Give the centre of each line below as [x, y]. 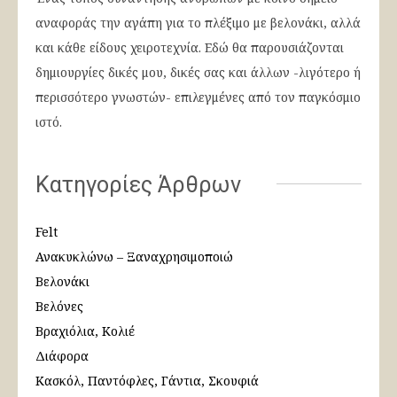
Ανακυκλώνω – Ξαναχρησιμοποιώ [134, 257]
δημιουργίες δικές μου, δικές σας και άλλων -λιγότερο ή [198, 73]
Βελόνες [59, 307]
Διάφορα [62, 356]
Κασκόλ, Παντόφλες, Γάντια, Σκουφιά [147, 381]
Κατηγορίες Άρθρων [138, 185]
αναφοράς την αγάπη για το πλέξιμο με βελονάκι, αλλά [198, 23]
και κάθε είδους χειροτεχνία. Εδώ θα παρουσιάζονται [190, 48]
